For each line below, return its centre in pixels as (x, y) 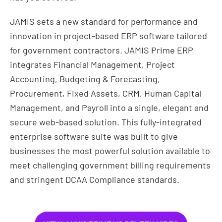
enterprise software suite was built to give (94, 136)
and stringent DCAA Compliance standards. (95, 179)
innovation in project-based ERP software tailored (109, 36)
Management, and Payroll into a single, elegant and (109, 108)
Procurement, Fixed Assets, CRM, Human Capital (106, 93)
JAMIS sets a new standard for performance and (104, 21)
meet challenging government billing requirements (110, 165)
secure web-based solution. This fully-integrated (106, 122)
